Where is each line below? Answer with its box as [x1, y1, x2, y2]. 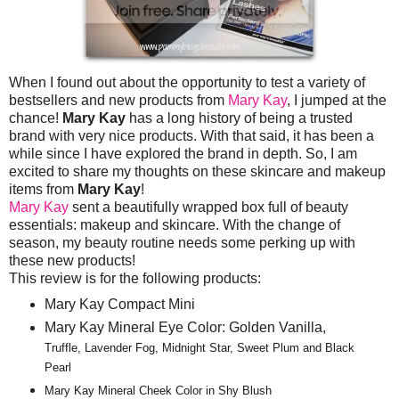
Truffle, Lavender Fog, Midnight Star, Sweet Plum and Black [44, 340, 354, 354]
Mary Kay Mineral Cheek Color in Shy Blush [44, 383, 272, 397]
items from [9, 182, 77, 198]
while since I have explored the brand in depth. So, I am [9, 146, 357, 162]
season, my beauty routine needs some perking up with [9, 235, 355, 251]
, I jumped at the [287, 93, 387, 109]
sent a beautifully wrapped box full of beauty [69, 199, 348, 216]
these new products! [9, 253, 135, 269]
